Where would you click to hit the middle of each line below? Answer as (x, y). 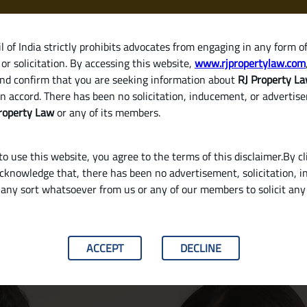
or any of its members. (107, 112)
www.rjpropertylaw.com (250, 63)
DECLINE (200, 248)
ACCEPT (105, 248)
